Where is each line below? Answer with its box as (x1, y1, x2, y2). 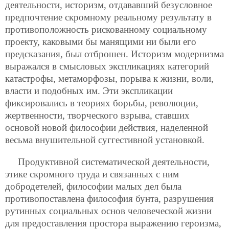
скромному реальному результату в (65, 11, 212, 22)
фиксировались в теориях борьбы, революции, (5, 97, 198, 108)
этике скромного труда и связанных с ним (5, 169, 179, 179)
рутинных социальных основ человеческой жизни (5, 205, 212, 216)
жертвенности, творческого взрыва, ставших (5, 109, 190, 121)
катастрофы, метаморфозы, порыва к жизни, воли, (5, 73, 214, 84)
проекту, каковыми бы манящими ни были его (5, 36, 196, 47)
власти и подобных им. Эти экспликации (5, 85, 173, 96)
